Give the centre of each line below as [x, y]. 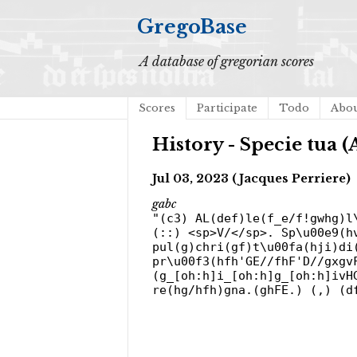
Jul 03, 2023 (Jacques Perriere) [251, 178]
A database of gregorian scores [227, 61]
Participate [227, 108]
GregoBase [192, 27]
